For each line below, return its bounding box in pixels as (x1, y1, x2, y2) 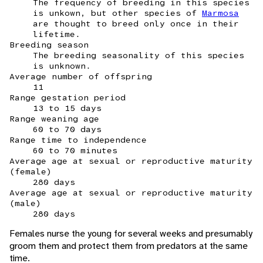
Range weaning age (9, 113, 99, 124)
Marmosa (202, 7, 239, 18)
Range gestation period (9, 92, 126, 103)
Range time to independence (9, 134, 147, 145)
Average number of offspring (9, 70, 152, 82)
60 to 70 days (33, 123, 102, 134)
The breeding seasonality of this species (33, 49, 244, 60)
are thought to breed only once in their (33, 18, 239, 29)
